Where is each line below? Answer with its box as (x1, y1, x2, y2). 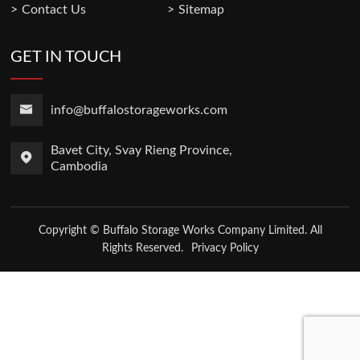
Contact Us (22, 2, 87, 16)
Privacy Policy (190, 242, 259, 254)
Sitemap (178, 2, 224, 16)
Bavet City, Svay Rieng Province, (51, 143, 233, 157)
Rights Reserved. (101, 242, 183, 254)
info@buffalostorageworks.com (51, 103, 228, 117)
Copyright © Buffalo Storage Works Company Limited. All (38, 224, 322, 236)
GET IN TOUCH (10, 48, 122, 65)
